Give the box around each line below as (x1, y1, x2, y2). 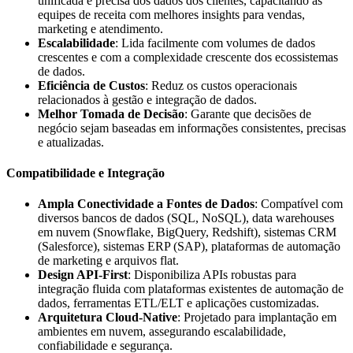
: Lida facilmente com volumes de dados (115, 35, 315, 50)
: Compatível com (255, 197, 343, 211)
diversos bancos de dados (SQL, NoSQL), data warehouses (38, 211, 334, 225)
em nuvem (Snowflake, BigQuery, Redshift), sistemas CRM (38, 225, 336, 240)
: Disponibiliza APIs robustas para (128, 268, 296, 282)
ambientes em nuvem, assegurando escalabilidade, (38, 325, 286, 339)
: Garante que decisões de (184, 106, 311, 121)
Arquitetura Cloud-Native (38, 310, 177, 325)
